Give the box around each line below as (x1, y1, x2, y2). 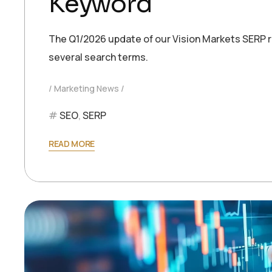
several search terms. (49, 50, 148, 64)
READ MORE (49, 137, 95, 149)
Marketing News (54, 82, 119, 94)
